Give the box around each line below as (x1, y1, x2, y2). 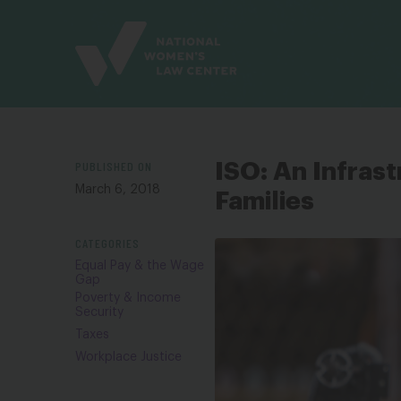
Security (75, 306, 124, 319)
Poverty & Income (75, 292, 181, 304)
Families (215, 189, 315, 214)
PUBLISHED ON (75, 158, 152, 174)
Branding (75, 25, 136, 39)
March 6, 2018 (75, 183, 160, 196)
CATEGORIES (75, 235, 140, 251)
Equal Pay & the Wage (75, 260, 204, 272)
